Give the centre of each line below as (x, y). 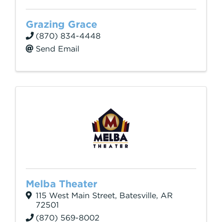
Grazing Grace (61, 24)
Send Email (57, 49)
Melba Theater (61, 184)
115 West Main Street (75, 195)
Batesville (138, 195)
